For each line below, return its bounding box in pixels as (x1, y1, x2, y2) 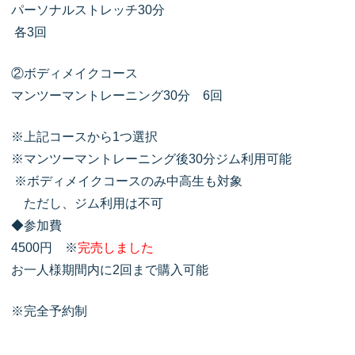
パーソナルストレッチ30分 (11, 3, 165, 17)
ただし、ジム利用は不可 (11, 197, 163, 211)
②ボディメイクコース (11, 67, 138, 81)
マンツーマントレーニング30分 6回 (11, 89, 223, 103)
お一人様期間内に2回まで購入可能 (11, 263, 208, 277)
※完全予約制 (11, 304, 87, 319)
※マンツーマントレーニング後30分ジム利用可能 (11, 152, 292, 166)
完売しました (78, 241, 154, 255)
